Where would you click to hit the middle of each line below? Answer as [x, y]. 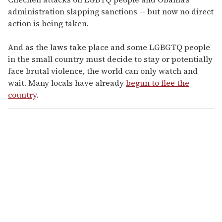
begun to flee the [158, 83]
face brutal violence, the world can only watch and [103, 71]
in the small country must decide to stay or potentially [110, 59]
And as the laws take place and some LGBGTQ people [109, 47]
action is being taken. [48, 23]
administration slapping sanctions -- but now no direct [111, 11]
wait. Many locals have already [67, 83]
